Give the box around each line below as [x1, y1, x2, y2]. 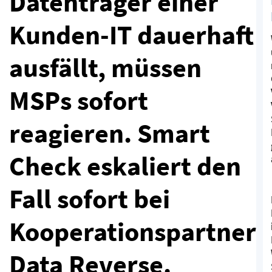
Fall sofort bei [9, 182, 170, 216]
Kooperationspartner [9, 214, 256, 248]
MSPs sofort [9, 83, 148, 117]
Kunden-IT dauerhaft [9, 18, 254, 52]
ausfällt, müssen [9, 50, 202, 84]
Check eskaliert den [9, 149, 241, 183]
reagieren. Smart [9, 116, 210, 150]
